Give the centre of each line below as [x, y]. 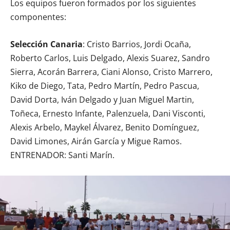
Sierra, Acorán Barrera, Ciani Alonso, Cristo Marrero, [111, 72]
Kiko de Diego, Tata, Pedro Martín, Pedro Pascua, [105, 85]
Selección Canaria [46, 44]
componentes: [38, 17]
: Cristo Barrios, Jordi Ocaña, [137, 44]
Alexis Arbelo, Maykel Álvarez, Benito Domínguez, [105, 127]
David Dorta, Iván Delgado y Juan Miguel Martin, [102, 99]
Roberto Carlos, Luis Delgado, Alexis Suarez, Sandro [110, 58]
